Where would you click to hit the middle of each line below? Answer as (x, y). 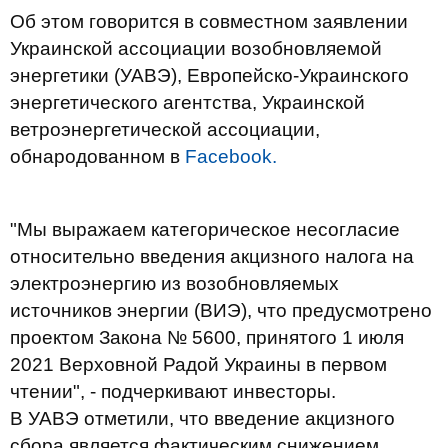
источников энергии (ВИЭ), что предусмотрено (221, 310)
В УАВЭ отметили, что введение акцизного (202, 418)
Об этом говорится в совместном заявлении (209, 21)
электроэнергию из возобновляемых (174, 283)
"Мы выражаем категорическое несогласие (205, 229)
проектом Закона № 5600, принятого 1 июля (207, 337)
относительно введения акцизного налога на (212, 256)
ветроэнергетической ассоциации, (165, 129)
